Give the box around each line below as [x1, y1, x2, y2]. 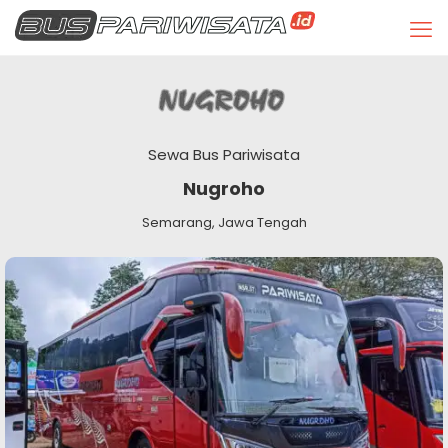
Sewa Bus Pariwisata [148, 144, 300, 165]
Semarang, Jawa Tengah [141, 213, 307, 232]
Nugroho [183, 176, 265, 201]
